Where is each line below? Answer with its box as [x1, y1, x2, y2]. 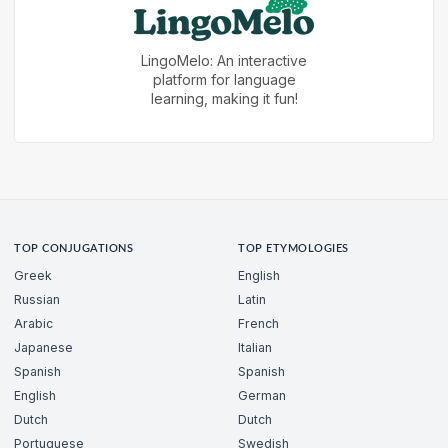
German [238, 387, 286, 403]
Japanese [14, 339, 73, 355]
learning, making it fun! [150, 90, 298, 108]
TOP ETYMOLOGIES [238, 244, 349, 255]
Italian [238, 339, 272, 355]
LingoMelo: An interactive [141, 52, 307, 70]
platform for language [152, 71, 296, 89]
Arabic [14, 315, 53, 331]
